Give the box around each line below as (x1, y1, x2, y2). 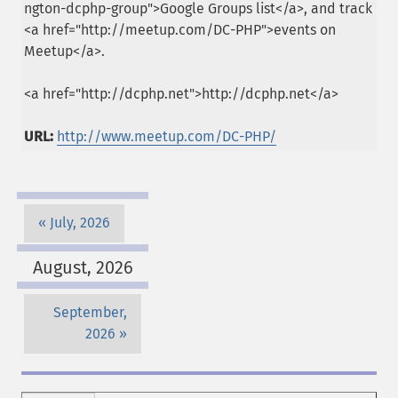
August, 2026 (32, 256, 133, 278)
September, (53, 304, 127, 322)
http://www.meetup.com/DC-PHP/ (57, 127, 276, 145)
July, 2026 (50, 214, 110, 232)
